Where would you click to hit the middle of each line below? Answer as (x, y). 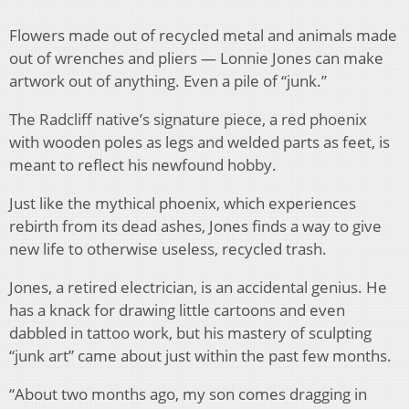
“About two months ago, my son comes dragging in (188, 394)
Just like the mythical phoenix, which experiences (183, 204)
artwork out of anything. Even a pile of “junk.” (168, 81)
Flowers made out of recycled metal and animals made (203, 36)
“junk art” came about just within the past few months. (200, 356)
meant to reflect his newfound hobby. (143, 165)
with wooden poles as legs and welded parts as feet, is (199, 142)
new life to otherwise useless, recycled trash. (168, 249)
